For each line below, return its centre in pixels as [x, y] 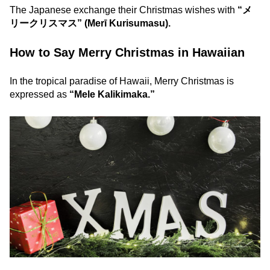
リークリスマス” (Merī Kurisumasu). [91, 23]
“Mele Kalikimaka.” [112, 94]
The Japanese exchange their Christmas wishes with [124, 10]
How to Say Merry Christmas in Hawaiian [127, 52]
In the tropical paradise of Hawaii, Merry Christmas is [122, 81]
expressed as [39, 94]
